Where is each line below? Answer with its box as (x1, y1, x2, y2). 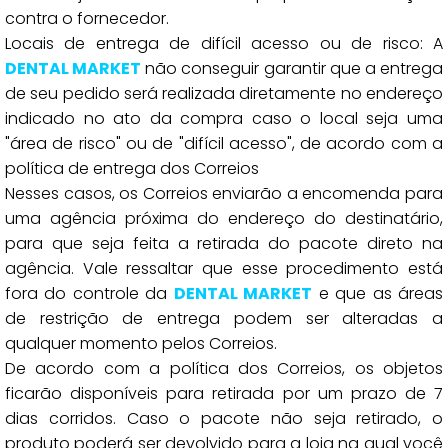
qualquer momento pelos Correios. (5, 332, 277, 355)
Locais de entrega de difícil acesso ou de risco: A (5, 32, 443, 55)
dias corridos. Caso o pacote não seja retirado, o (5, 407, 443, 430)
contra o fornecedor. (5, 7, 169, 30)
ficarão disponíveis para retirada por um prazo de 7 (5, 382, 443, 405)
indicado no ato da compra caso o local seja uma (5, 107, 443, 130)
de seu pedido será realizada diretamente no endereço (5, 82, 443, 105)
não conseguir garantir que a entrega (141, 57, 444, 80)
